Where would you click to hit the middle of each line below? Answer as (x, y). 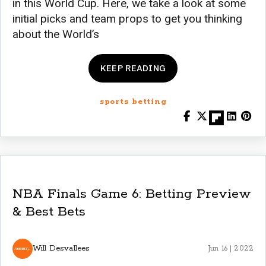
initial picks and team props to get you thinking (127, 18)
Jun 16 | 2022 (231, 248)
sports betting (133, 102)
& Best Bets (49, 212)
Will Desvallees (61, 249)
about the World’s (56, 34)
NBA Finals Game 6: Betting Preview (132, 194)
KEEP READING (133, 68)
